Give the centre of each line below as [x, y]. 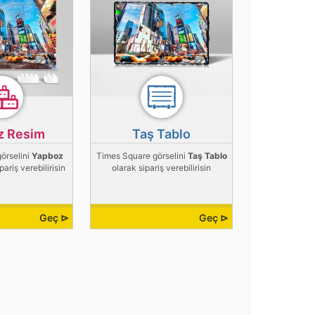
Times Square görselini [142, 156]
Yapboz [48, 156]
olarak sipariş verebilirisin [162, 168]
